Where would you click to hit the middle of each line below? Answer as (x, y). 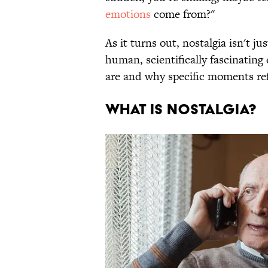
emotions (128, 14)
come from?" (184, 14)
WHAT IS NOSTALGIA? (181, 109)
